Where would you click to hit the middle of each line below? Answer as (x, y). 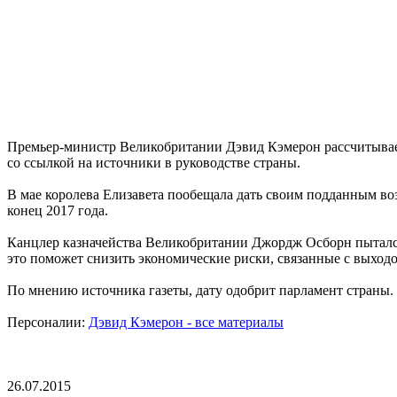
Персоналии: (48, 322)
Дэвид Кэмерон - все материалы (186, 322)
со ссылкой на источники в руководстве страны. (154, 162)
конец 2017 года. (58, 210)
